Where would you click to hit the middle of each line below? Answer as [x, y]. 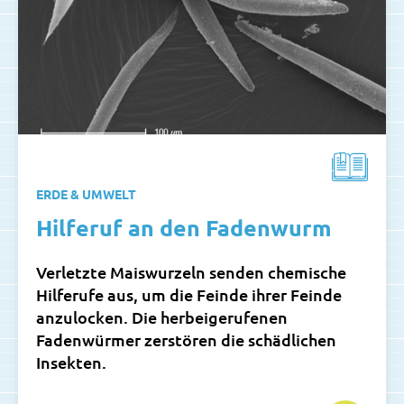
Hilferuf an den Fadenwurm [184, 227]
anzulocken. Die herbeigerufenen [162, 317]
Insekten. [71, 362]
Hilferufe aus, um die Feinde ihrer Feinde [189, 294]
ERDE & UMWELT [86, 193]
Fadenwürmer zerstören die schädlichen [186, 339]
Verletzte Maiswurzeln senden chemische [191, 271]
